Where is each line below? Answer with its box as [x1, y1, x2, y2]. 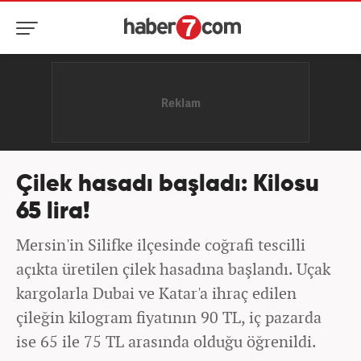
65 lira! [16, 201, 90, 224]
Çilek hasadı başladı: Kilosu [16, 173, 319, 197]
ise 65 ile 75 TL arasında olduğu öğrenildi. [16, 330, 317, 352]
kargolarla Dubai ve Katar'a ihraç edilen [16, 282, 297, 304]
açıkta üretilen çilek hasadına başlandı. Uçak [16, 258, 330, 280]
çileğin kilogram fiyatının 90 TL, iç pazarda [16, 306, 322, 328]
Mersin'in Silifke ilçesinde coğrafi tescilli [16, 234, 305, 255]
